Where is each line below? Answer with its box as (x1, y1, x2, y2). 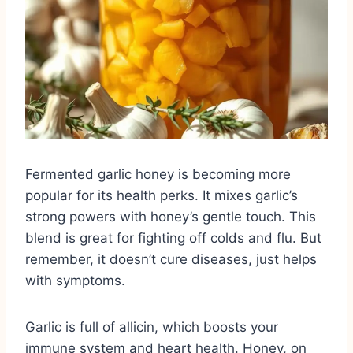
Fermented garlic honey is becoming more (25, 165, 291, 182)
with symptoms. (25, 272, 125, 288)
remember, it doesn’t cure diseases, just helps (25, 251, 317, 267)
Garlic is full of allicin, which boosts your (25, 318, 278, 335)
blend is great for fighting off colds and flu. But (25, 229, 321, 246)
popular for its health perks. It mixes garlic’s (25, 187, 298, 203)
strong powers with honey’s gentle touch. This (25, 208, 316, 225)
